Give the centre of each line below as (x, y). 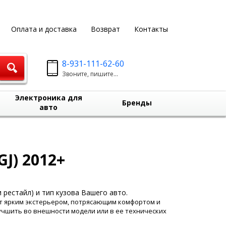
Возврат (105, 29)
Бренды (137, 103)
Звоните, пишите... (90, 74)
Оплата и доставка (44, 29)
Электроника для (48, 98)
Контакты (151, 29)
